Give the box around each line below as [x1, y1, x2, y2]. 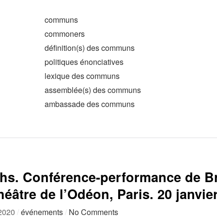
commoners [45, 28, 85, 39]
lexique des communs [45, 70, 120, 81]
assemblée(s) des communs [45, 84, 141, 95]
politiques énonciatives [45, 56, 124, 67]
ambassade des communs [45, 98, 135, 109]
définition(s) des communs [45, 42, 135, 53]
